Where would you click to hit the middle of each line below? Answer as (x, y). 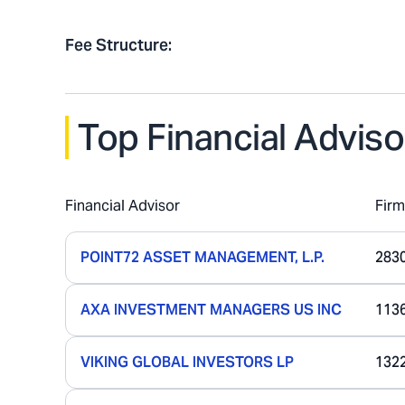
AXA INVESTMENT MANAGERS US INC (211, 310)
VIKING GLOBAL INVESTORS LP (187, 362)
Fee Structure (117, 45)
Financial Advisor (122, 206)
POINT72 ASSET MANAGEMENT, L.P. (202, 257)
